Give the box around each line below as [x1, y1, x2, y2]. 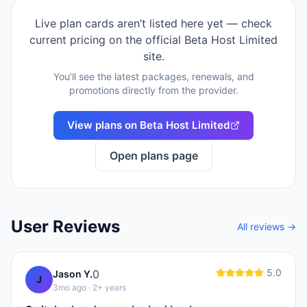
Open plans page [109, 149, 198, 162]
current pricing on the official [29, 33, 184, 47]
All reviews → [237, 221, 296, 232]
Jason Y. [53, 268, 93, 280]
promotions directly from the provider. [69, 84, 238, 96]
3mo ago [53, 282, 86, 293]
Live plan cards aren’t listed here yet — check [35, 16, 272, 30]
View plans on [67, 119, 140, 132]
